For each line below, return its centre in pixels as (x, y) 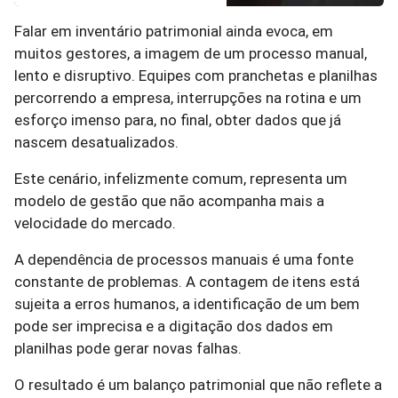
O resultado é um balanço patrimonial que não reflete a (198, 385)
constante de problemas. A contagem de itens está (187, 282)
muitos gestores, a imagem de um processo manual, (191, 53)
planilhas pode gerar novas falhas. (130, 348)
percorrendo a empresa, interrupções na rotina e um (188, 98)
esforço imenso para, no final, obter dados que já (178, 120)
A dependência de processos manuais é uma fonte (184, 259)
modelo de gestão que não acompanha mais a (169, 201)
